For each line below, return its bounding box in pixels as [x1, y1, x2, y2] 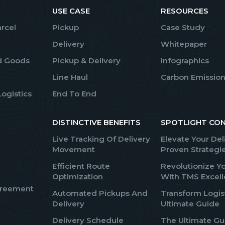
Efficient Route [52, 161, 110, 171]
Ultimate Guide [161, 199, 219, 208]
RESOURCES [161, 6, 208, 16]
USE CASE [52, 6, 90, 16]
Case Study [161, 23, 205, 32]
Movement [52, 145, 95, 154]
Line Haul [52, 72, 88, 82]
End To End [52, 89, 96, 98]
